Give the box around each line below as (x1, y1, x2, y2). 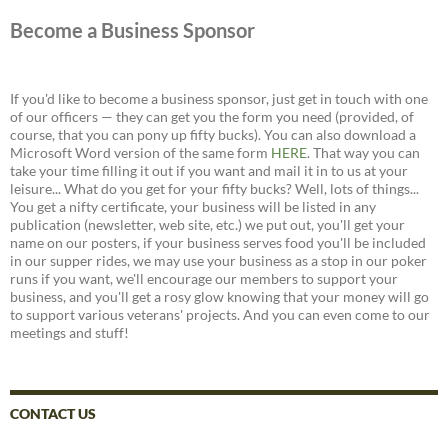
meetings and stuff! (10, 324, 129, 342)
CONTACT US (10, 405, 96, 423)
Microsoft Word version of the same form (10, 144, 271, 162)
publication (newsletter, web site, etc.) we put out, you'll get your (10, 216, 405, 234)
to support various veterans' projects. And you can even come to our (10, 306, 430, 324)
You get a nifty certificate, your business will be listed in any (10, 198, 376, 216)
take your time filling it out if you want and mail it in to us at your (10, 162, 408, 180)
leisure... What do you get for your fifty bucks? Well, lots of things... (10, 180, 419, 198)
